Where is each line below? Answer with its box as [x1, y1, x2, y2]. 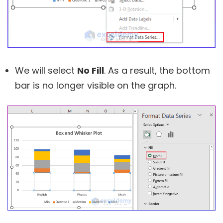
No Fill [77, 64, 104, 77]
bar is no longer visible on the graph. [15, 79, 176, 92]
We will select [15, 64, 77, 77]
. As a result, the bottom [104, 64, 210, 77]
